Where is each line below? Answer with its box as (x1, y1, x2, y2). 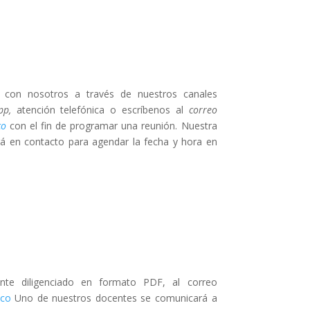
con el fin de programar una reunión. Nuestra (6, 118, 217, 132)
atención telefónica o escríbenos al (16, 102, 183, 116)
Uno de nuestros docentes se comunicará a (15, 291, 217, 305)
